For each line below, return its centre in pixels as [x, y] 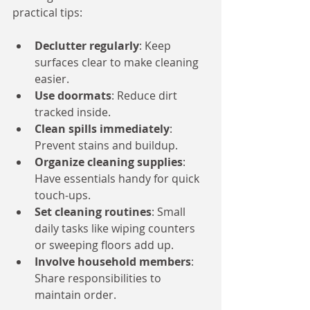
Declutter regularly [87, 46]
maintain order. [75, 295]
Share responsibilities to [99, 278]
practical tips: [47, 12]
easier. [52, 79]
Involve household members [113, 262]
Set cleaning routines [93, 212]
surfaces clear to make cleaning [118, 62]
